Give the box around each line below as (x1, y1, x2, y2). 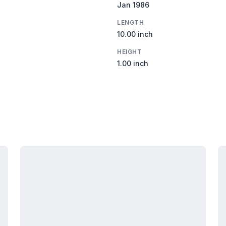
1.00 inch (117, 59, 148, 68)
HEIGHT (117, 47, 142, 55)
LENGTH (117, 18, 144, 26)
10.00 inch (117, 29, 153, 38)
